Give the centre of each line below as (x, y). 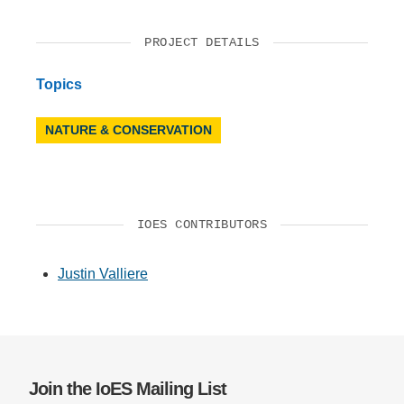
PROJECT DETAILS (202, 42)
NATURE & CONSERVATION (129, 129)
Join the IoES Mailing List (128, 389)
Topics (59, 84)
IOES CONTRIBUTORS (202, 224)
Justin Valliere (103, 273)
